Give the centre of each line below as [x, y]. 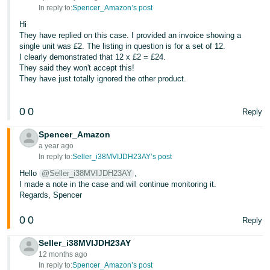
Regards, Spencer [51, 195]
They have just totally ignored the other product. [103, 79]
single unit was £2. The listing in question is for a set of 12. [123, 46]
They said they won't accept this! [77, 68]
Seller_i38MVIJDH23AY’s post [122, 157]
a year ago [56, 146]
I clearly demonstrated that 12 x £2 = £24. [93, 57]
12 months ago [63, 254]
